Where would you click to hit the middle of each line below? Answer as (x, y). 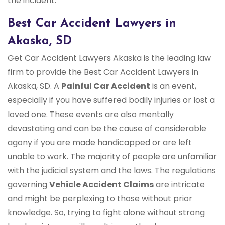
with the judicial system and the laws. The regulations (112, 171)
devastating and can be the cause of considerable (107, 129)
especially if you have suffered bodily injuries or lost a (111, 100)
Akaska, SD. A (34, 86)
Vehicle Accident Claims (101, 185)
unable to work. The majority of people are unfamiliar (112, 157)
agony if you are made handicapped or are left (100, 143)
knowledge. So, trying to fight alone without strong (106, 213)
